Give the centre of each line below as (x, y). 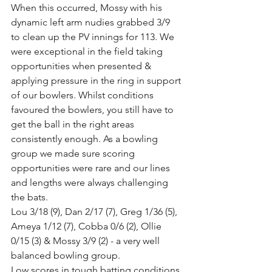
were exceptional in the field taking (88, 51)
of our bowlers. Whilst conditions (83, 95)
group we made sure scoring (74, 153)
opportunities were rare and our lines (92, 168)
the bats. (32, 197)
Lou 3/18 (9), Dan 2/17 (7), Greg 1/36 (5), (95, 211)
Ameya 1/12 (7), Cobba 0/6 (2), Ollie (87, 226)
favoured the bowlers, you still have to (93, 109)
